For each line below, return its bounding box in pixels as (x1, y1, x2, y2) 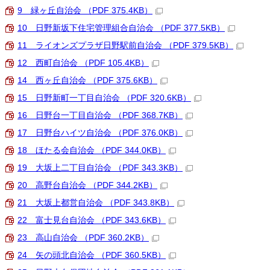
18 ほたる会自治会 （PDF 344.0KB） (17, 146, 166, 155)
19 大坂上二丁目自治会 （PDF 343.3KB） (17, 163, 183, 172)
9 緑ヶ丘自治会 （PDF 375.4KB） (17, 6, 152, 15)
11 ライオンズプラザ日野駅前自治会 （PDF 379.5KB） (17, 41, 233, 50)
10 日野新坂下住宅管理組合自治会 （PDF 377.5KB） (17, 24, 225, 33)
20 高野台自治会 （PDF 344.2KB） (17, 181, 157, 190)
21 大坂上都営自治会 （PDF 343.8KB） (17, 198, 174, 207)
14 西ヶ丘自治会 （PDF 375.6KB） (17, 76, 157, 85)
